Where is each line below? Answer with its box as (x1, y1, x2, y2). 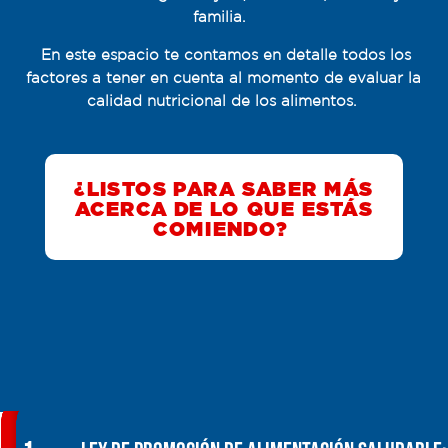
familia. (192, 8, 250, 26)
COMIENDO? (153, 220, 289, 241)
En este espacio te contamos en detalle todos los (41, 46, 412, 64)
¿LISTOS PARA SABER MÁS (74, 180, 374, 201)
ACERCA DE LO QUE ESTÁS (74, 200, 374, 221)
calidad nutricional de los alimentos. (86, 92, 356, 110)
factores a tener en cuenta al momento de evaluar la (26, 69, 422, 87)
